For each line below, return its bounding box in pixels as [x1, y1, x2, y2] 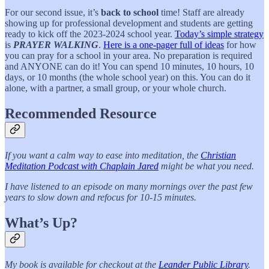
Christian [201, 150, 236, 160]
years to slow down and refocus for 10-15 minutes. [5, 192, 196, 202]
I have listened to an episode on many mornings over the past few [5, 181, 253, 192]
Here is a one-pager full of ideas [103, 40, 224, 50]
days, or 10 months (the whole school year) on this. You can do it [5, 72, 250, 83]
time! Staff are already [159, 7, 244, 18]
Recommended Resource [5, 106, 157, 122]
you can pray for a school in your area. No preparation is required [5, 50, 252, 61]
